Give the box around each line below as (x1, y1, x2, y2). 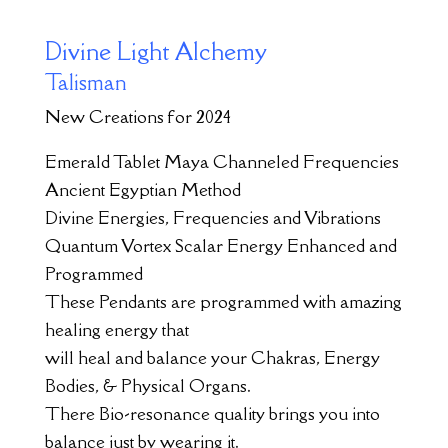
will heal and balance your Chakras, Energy (44, 345, 380, 369)
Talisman (44, 68, 127, 96)
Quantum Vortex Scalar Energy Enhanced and (44, 233, 397, 257)
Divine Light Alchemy (44, 34, 267, 67)
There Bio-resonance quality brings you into (44, 401, 380, 425)
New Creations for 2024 (44, 104, 231, 128)
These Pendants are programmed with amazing (44, 289, 402, 313)
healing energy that (44, 317, 189, 341)
